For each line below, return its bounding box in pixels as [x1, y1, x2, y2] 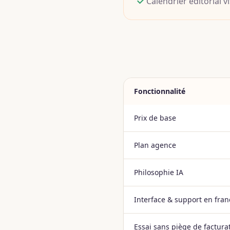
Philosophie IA [134, 167, 183, 177]
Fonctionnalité [134, 86, 185, 96]
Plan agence [134, 140, 176, 150]
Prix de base [134, 113, 176, 123]
